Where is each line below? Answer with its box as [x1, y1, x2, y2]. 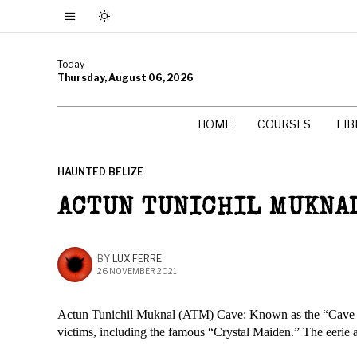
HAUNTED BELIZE [57, 166, 143, 178]
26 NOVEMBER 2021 [97, 266, 177, 276]
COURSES [257, 117, 311, 131]
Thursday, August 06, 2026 [57, 71, 194, 84]
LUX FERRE [112, 253, 162, 265]
